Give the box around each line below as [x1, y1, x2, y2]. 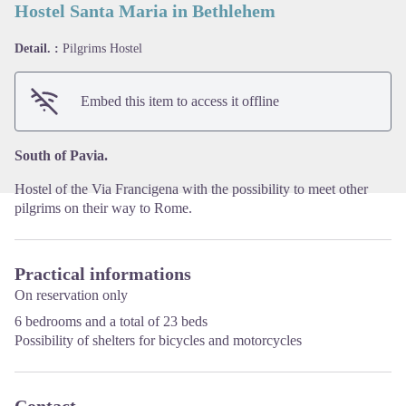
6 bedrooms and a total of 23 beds [14, 313, 208, 329]
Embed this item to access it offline [81, 92, 279, 109]
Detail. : [14, 41, 63, 55]
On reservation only [14, 286, 128, 303]
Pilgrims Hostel [63, 41, 142, 55]
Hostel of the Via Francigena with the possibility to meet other [14, 180, 368, 197]
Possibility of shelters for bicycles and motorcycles [14, 332, 302, 348]
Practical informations [14, 263, 191, 284]
